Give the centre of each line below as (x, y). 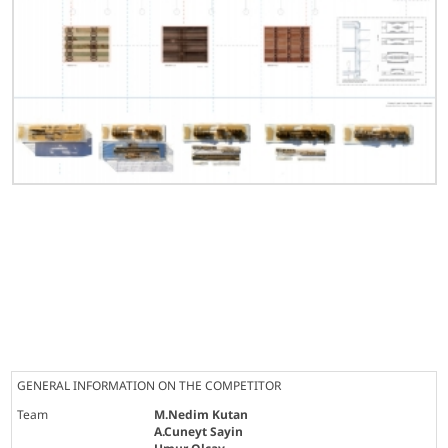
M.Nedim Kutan (201, 414)
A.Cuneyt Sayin (199, 431)
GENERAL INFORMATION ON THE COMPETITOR (149, 385)
